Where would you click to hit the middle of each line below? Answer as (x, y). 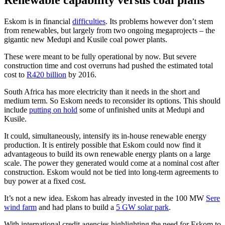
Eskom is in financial (38, 22)
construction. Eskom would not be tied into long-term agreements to (111, 172)
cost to (15, 75)
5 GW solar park (142, 207)
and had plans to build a (76, 207)
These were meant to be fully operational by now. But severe (100, 57)
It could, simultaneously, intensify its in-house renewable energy (105, 136)
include (17, 110)
